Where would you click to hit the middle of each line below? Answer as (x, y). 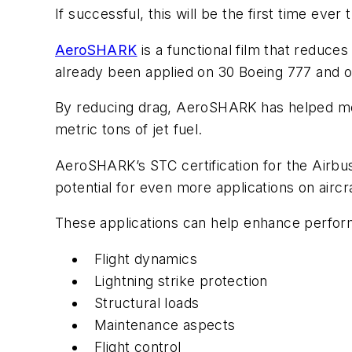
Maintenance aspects (165, 324)
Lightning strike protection (181, 280)
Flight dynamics (146, 258)
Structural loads (147, 302)
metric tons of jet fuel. (129, 130)
